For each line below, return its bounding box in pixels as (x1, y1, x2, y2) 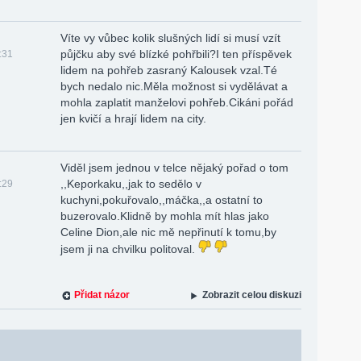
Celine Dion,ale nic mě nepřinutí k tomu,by (60, 226, 276, 239)
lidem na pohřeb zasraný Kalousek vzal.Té (60, 64, 277, 77)
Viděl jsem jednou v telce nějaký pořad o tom (60, 161, 288, 174)
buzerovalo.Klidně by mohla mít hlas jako (60, 210, 269, 222)
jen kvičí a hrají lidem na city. (60, 112, 206, 125)
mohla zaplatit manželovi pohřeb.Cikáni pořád (60, 96, 293, 109)
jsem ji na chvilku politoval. (60, 243, 198, 255)
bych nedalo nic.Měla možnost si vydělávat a (60, 80, 288, 93)
